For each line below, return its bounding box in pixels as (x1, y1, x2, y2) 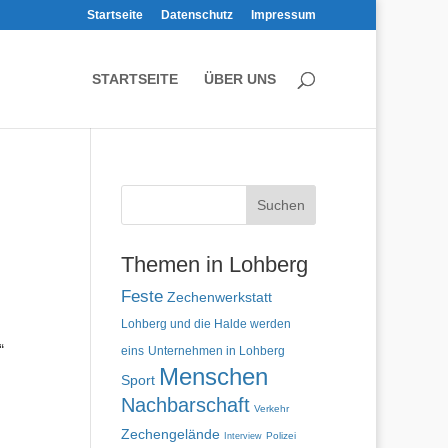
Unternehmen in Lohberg (147, 344, 285, 357)
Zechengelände (120, 427, 220, 442)
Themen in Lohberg (120, 252, 308, 277)
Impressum (251, 8, 316, 22)
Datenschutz (161, 8, 233, 22)
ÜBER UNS (204, 71, 276, 87)
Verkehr (253, 403, 289, 414)
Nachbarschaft (120, 394, 250, 416)
